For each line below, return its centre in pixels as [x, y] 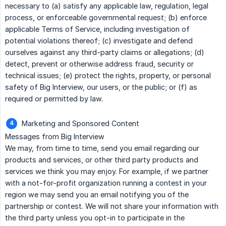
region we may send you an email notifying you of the [97, 195]
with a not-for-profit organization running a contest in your [106, 183]
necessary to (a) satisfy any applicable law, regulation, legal [107, 6]
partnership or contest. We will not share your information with [112, 206]
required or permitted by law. [54, 99]
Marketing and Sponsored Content [80, 124]
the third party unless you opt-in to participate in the [95, 218]
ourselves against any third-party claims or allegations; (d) [105, 52]
